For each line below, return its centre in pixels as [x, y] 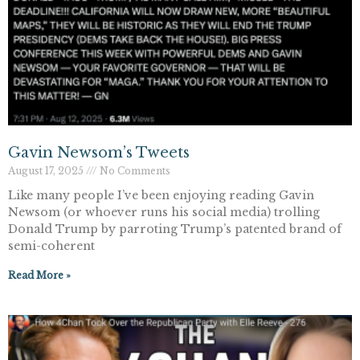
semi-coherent [51, 246]
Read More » [39, 276]
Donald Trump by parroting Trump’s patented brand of [175, 229]
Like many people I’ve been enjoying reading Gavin [161, 196]
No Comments [134, 171]
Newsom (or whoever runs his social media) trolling [164, 213]
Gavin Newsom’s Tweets [99, 153]
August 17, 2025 [47, 171]
